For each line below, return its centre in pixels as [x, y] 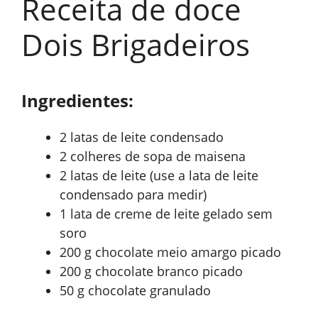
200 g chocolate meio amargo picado [170, 252]
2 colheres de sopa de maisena [153, 157]
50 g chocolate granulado [135, 291]
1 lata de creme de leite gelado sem [166, 214]
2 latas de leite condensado [142, 137]
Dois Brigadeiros [136, 45]
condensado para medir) [133, 195]
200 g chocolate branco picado [151, 272]
